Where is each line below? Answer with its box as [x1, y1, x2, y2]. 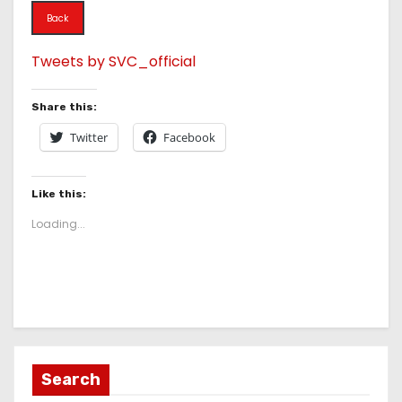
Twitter [70, 129, 108, 146]
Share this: [31, 100, 97, 114]
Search [41, 370, 100, 390]
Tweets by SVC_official [31, 51, 196, 73]
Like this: [31, 188, 86, 201]
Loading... [31, 216, 85, 232]
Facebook [163, 129, 215, 146]
